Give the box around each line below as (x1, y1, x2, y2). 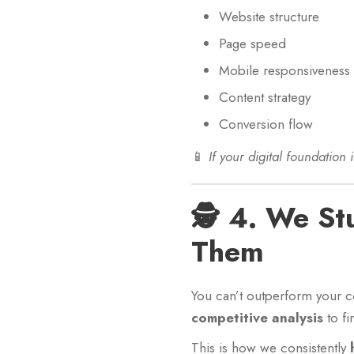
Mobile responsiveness (219, 61, 350, 80)
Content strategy (219, 88, 311, 107)
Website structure (219, 7, 319, 26)
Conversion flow (219, 115, 313, 134)
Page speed (219, 34, 286, 53)
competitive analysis (191, 308, 323, 327)
